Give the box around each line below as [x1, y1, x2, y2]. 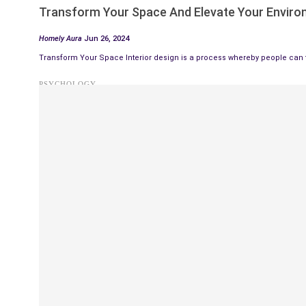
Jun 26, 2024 [84, 34, 129, 44]
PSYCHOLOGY [39, 80, 96, 89]
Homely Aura [39, 34, 84, 44]
